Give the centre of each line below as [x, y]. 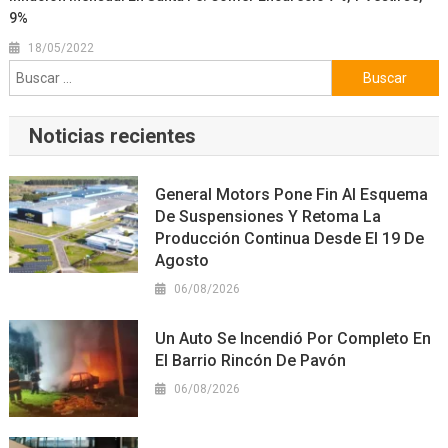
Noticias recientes [112, 136]
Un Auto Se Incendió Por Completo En [293, 339]
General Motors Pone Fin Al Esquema [292, 195]
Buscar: [354, 72]
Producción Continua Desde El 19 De [290, 239]
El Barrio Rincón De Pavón [251, 361]
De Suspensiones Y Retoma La [268, 217]
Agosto [182, 261]
